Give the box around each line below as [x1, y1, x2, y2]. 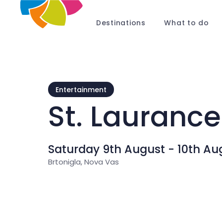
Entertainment [55, 84, 107, 95]
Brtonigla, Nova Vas [48, 157, 119, 167]
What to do [164, 17, 209, 28]
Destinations [96, 17, 146, 28]
